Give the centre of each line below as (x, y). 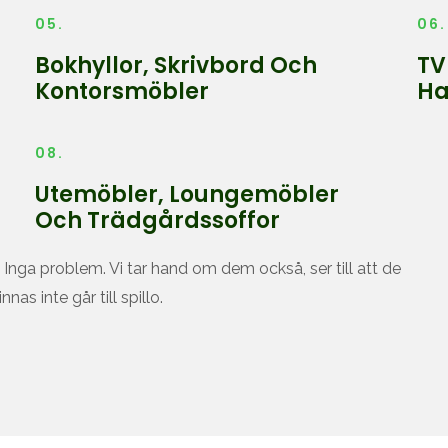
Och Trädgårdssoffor (158, 220)
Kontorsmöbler (122, 91)
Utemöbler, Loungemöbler (187, 194)
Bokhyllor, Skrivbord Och (176, 65)
